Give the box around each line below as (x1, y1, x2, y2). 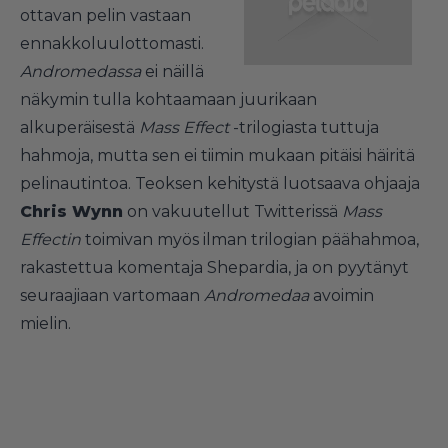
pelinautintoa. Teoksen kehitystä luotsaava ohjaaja (20, 173, 420, 193)
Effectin (20, 229, 81, 249)
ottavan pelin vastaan (20, 5, 191, 25)
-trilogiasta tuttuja (229, 117, 379, 137)
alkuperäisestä (20, 117, 139, 137)
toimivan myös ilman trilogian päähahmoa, (81, 229, 419, 249)
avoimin (309, 285, 374, 305)
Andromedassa (20, 61, 141, 81)
